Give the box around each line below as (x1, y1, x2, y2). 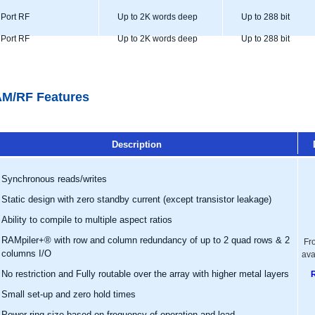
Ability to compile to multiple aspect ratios (1, 214, 172, 225)
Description (111, 139, 162, 150)
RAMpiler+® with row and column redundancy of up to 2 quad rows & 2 (1, 234, 290, 245)
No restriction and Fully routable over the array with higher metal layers (1, 268, 289, 279)
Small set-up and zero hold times (1, 288, 136, 300)
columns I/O (1, 247, 51, 259)
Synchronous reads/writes (1, 173, 107, 184)
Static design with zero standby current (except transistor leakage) (1, 193, 271, 205)
